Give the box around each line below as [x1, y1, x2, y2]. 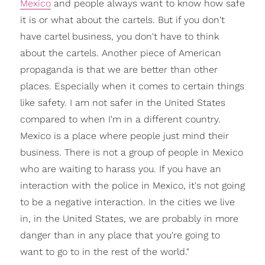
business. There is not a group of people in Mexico [20, 146, 243, 158]
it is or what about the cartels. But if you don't [20, 14, 225, 25]
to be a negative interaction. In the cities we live [20, 196, 235, 208]
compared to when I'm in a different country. [20, 113, 221, 125]
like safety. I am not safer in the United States [20, 96, 225, 108]
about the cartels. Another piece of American [20, 47, 221, 59]
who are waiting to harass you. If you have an [20, 163, 221, 174]
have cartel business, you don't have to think [20, 30, 219, 42]
